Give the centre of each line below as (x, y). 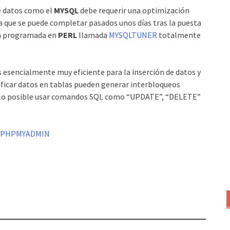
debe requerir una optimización (134, 10)
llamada (93, 35)
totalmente (179, 35)
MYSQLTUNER (133, 35)
